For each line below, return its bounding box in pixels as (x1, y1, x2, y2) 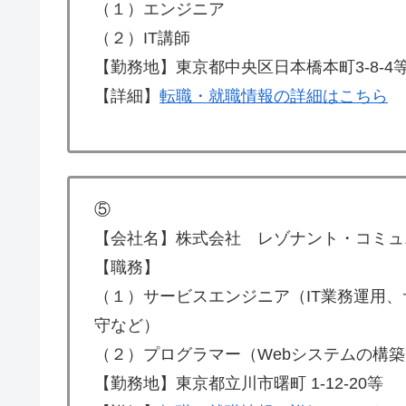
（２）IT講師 (94, 29, 190, 48)
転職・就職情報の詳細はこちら (159, 87, 388, 106)
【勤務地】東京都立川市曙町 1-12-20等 (94, 373, 383, 392)
